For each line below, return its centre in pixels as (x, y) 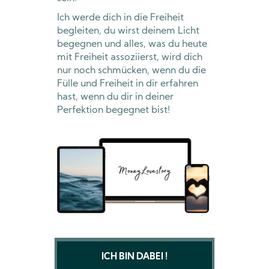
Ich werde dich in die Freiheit (120, 18)
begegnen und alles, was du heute (132, 44)
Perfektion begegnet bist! (113, 110)
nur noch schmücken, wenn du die (131, 71)
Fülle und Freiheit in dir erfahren (128, 84)
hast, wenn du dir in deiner (115, 97)
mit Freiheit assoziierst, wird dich (130, 57)
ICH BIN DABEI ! (134, 257)
